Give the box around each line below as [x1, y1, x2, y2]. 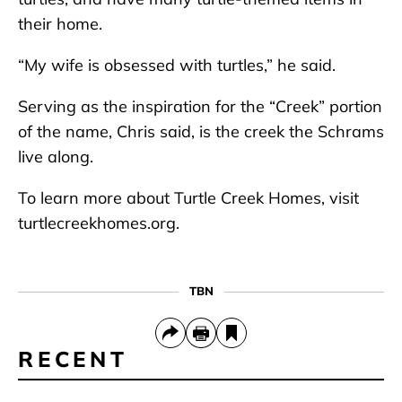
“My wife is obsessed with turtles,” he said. [18, 55, 336, 76]
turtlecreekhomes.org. [18, 213, 179, 234]
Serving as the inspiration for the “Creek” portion [18, 96, 382, 118]
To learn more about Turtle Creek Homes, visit [18, 188, 359, 209]
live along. [18, 146, 93, 168]
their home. [18, 13, 102, 35]
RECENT [18, 345, 128, 373]
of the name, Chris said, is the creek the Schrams [18, 121, 384, 143]
